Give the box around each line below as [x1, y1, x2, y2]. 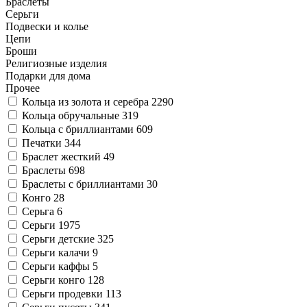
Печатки [22, 136, 64, 149]
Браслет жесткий [22, 150, 103, 162]
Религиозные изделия [5, 57, 107, 69]
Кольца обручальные [22, 109, 122, 121]
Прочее [5, 82, 40, 94]
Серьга [22, 205, 57, 217]
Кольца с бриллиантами [22, 123, 136, 135]
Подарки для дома [5, 69, 90, 82]
